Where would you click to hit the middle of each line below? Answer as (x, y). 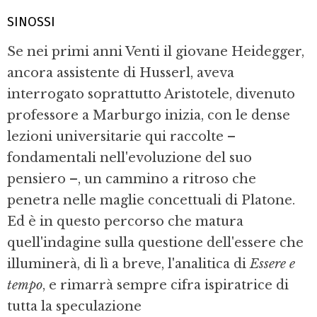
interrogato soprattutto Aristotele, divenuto (151, 94)
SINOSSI (31, 22)
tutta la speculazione (74, 306)
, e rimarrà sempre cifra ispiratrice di (166, 285)
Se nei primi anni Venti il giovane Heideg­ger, (156, 51)
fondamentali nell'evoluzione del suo (129, 157)
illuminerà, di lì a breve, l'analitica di (128, 264)
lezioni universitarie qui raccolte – (121, 136)
